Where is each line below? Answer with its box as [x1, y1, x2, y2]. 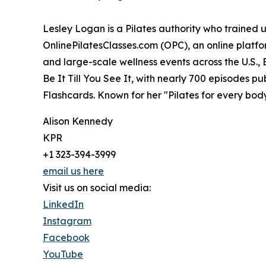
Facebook [43, 231, 90, 243]
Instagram [43, 214, 91, 227]
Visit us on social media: [43, 181, 151, 194]
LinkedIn [43, 198, 84, 210]
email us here [43, 164, 104, 177]
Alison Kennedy [43, 115, 113, 127]
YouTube [43, 248, 83, 260]
